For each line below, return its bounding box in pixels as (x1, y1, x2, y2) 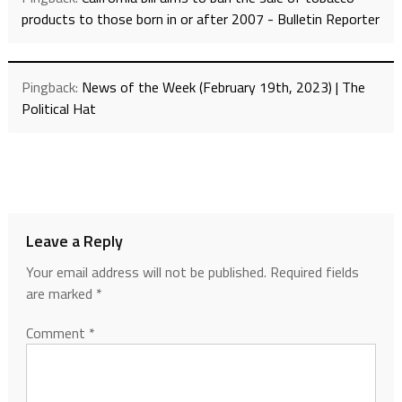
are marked (25, 282, 96, 304)
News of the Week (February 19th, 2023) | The (81, 75, 365, 98)
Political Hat (21, 97, 96, 119)
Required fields (269, 260, 359, 283)
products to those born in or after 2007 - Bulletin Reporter (21, 7, 380, 30)
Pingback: (21, 75, 82, 98)
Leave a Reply (25, 228, 123, 253)
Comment (25, 321, 89, 344)
